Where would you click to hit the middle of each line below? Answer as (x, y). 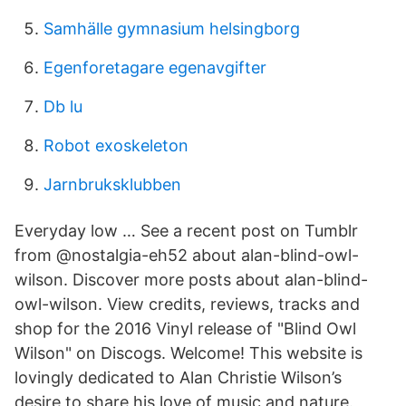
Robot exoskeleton (116, 145)
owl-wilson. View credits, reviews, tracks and (187, 304)
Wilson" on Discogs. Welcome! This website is (188, 353)
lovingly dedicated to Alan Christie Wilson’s (178, 377)
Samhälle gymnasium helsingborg (172, 29)
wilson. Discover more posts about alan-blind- (191, 280)
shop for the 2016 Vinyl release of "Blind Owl (185, 329)
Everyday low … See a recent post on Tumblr (186, 231)
